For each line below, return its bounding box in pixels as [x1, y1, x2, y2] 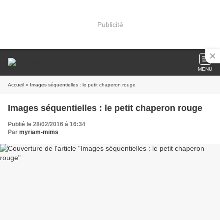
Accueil [8, 82, 24, 87]
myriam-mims [19, 129, 58, 136]
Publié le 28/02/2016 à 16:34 [8, 121, 85, 128]
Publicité [97, 20, 123, 28]
